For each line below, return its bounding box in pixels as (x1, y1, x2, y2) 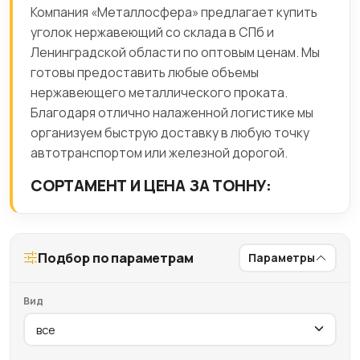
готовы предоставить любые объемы (31, 63, 259, 81)
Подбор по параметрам (37, 249, 194, 268)
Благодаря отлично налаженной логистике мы (31, 104, 313, 121)
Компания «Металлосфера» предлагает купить (31, 3, 317, 21)
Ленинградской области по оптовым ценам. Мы (31, 43, 320, 61)
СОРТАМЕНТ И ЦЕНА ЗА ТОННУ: (31, 175, 272, 196)
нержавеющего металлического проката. (31, 84, 288, 101)
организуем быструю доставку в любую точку (31, 124, 309, 141)
